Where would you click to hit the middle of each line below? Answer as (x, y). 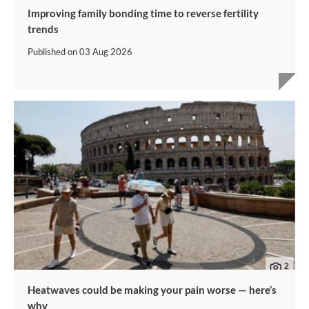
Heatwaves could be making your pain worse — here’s (152, 289)
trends (43, 29)
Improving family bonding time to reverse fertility (143, 13)
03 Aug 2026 (106, 51)
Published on (53, 51)
